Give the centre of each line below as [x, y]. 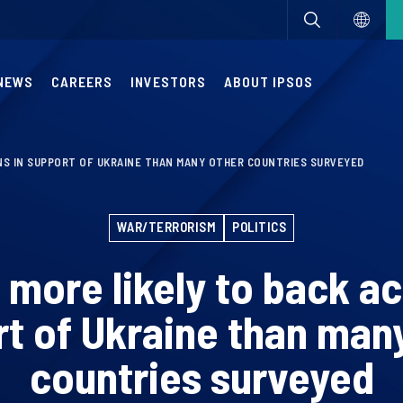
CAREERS [82, 81]
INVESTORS [168, 81]
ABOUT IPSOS [269, 81]
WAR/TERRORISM [166, 227]
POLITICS [260, 227]
